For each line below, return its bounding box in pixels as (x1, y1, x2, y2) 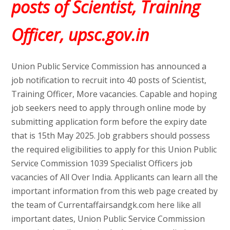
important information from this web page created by (11, 185, 218, 197)
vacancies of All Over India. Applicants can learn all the (11, 171, 218, 183)
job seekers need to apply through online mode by (11, 102, 206, 113)
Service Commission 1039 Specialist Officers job (11, 157, 193, 169)
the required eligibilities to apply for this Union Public (11, 143, 217, 155)
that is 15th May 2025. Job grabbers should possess (11, 129, 210, 141)
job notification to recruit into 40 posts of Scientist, (11, 74, 206, 86)
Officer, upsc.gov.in (11, 23, 149, 46)
